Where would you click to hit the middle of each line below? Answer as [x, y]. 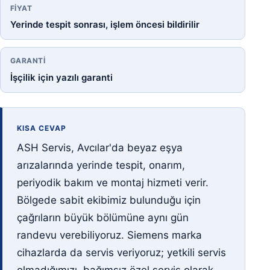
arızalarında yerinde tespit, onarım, [101, 165]
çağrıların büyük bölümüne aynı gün [103, 218]
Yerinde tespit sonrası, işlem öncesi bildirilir [105, 25]
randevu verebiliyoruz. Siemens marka [109, 235]
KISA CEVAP [42, 128]
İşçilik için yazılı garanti [61, 78]
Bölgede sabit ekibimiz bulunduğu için [109, 200]
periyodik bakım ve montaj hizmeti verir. [113, 183]
